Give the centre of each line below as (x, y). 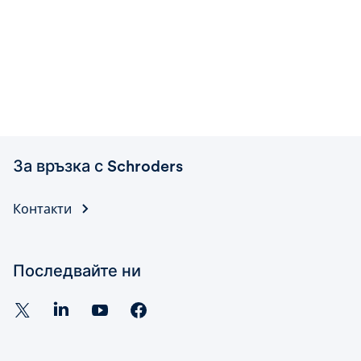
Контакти (42, 209)
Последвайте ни (77, 271)
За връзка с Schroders (98, 166)
